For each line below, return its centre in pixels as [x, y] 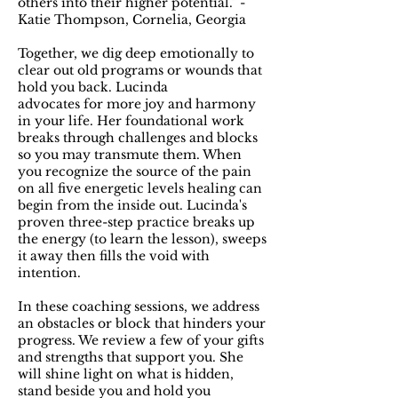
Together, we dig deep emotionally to [136, 53]
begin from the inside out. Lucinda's [132, 205]
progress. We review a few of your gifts [141, 340]
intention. [49, 273]
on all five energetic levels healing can [140, 188]
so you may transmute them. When [130, 155]
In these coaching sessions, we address [139, 306]
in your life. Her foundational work [131, 121]
